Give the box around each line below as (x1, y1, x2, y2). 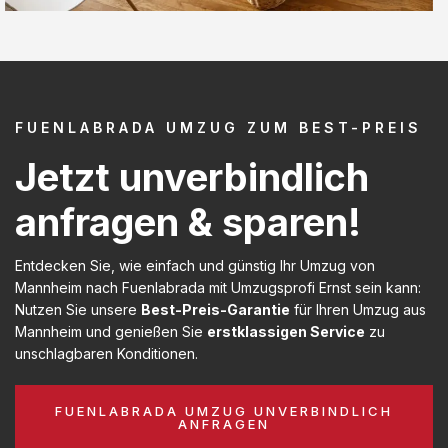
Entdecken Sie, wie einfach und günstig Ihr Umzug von (15, 256, 375, 274)
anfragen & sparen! (15, 198, 361, 245)
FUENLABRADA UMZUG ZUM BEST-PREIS (15, 118, 422, 136)
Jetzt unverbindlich (15, 153, 369, 200)
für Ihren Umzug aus (290, 300, 426, 318)
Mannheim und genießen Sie (15, 322, 207, 340)
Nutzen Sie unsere (15, 300, 141, 318)
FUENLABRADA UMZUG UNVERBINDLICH (55, 402, 393, 419)
